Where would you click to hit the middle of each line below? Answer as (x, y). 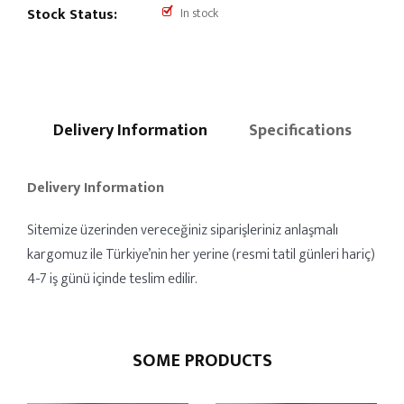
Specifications (300, 131)
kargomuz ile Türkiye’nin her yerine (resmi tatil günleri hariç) (201, 255)
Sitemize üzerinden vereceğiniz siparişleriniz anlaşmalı (183, 230)
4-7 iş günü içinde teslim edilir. (112, 279)
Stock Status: (72, 15)
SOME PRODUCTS (202, 361)
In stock (199, 13)
